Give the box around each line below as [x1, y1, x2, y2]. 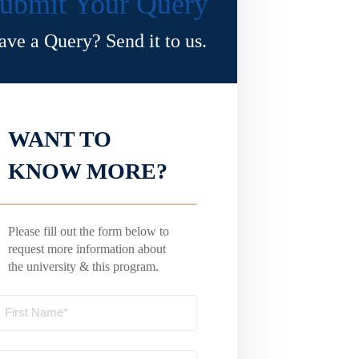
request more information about [8, 242, 167, 256]
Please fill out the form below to [8, 224, 170, 238]
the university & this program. [8, 260, 159, 273]
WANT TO [8, 127, 112, 151]
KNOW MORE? [8, 159, 168, 184]
